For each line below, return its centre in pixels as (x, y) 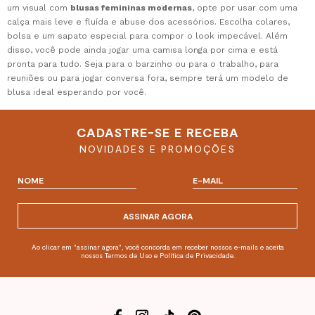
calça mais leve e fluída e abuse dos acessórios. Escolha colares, (148, 22)
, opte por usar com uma (245, 8)
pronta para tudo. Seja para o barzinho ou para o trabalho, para (143, 64)
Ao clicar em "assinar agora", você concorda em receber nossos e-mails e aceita (157, 247)
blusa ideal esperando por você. (77, 92)
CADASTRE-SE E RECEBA (157, 133)
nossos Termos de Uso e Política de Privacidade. (157, 256)
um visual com (39, 8)
